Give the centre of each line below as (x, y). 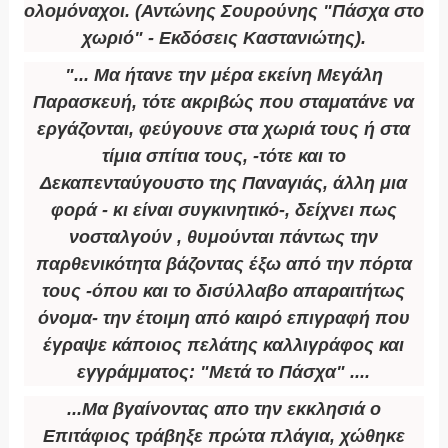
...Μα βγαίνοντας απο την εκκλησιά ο (223, 409)
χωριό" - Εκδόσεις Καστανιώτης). (223, 38)
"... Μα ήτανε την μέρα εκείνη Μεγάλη (223, 75)
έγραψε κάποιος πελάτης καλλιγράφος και (224, 345)
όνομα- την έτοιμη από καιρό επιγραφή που (223, 318)
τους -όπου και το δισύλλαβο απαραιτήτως (224, 291)
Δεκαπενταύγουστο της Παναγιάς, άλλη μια (224, 183)
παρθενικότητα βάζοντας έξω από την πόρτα (223, 264)
